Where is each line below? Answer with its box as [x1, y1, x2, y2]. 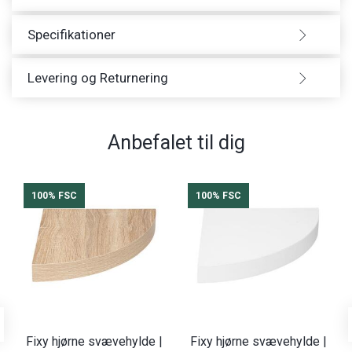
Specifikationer [27, 27, 115, 43]
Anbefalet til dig [107, 130, 245, 155]
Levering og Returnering [27, 70, 168, 86]
